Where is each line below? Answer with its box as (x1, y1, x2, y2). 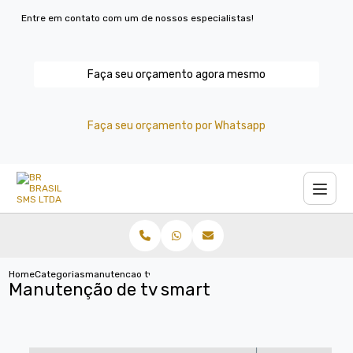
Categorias (35, 269, 86, 280)
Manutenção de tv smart (9, 279, 211, 300)
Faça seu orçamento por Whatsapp (87, 119, 266, 132)
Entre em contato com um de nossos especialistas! (21, 13, 255, 24)
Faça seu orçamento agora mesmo (87, 68, 266, 81)
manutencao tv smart (85, 269, 184, 280)
